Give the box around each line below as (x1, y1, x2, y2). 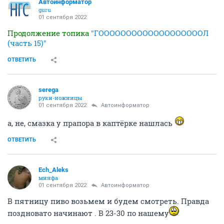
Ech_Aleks (38, 165, 68, 173)
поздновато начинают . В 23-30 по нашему (7, 207, 169, 218)
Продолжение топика (7, 27, 91, 38)
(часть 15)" (7, 37, 46, 48)
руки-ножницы (38, 93, 82, 101)
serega (38, 85, 58, 93)
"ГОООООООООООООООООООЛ (91, 27, 208, 38)
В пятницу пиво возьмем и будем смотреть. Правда (7, 195, 209, 206)
